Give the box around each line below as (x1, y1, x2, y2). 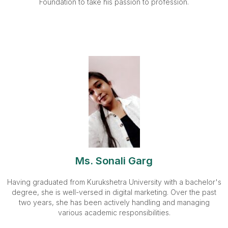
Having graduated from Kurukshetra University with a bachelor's (7, 178, 221, 186)
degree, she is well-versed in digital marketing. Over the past (12, 188, 216, 196)
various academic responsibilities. (58, 208, 170, 217)
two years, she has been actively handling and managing (18, 198, 210, 207)
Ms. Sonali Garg (75, 155, 153, 167)
